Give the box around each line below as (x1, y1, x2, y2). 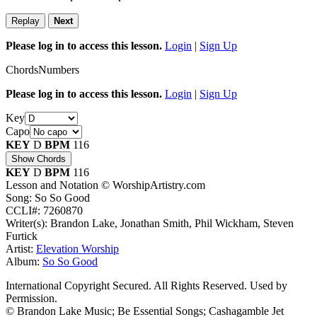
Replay (11, 15, 40, 26)
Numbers (38, 63, 79, 76)
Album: (6, 255, 42, 267)
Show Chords (11, 153, 66, 164)
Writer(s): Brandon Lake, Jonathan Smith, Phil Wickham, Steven (6, 217, 294, 229)
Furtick (6, 229, 38, 242)
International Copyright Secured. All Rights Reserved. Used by (6, 279, 287, 292)
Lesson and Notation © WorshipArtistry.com (6, 178, 205, 191)
